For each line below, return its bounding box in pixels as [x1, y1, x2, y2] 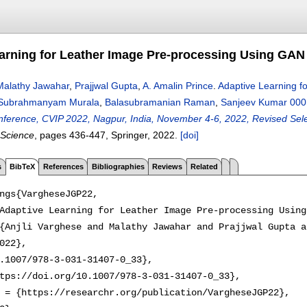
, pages [34, 130, 69, 140]
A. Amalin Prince [143, 80, 213, 91]
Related [191, 162, 219, 171]
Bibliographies [91, 162, 145, 171]
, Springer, [106, 130, 153, 140]
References [42, 162, 84, 171]
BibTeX [9, 162, 35, 171]
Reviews [152, 162, 183, 171]
